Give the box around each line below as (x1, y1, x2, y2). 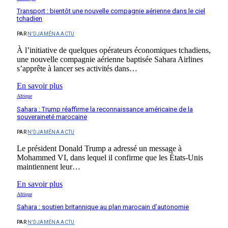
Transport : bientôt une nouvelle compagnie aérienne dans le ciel (17, 7, 205, 15)
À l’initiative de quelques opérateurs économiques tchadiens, (17, 46, 211, 55)
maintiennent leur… (17, 162, 80, 171)
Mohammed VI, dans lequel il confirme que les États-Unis (17, 153, 203, 162)
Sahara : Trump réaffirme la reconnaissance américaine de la (17, 105, 193, 113)
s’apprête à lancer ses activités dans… (17, 64, 137, 73)
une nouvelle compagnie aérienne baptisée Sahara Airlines (17, 55, 203, 64)
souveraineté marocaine (17, 112, 87, 121)
